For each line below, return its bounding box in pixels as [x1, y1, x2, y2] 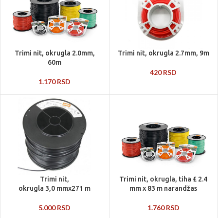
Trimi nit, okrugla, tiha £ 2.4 [119, 175, 208, 183]
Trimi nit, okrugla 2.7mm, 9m [117, 49, 209, 57]
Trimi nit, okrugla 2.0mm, [14, 49, 95, 57]
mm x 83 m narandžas [129, 184, 198, 193]
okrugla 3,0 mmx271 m [18, 184, 91, 192]
